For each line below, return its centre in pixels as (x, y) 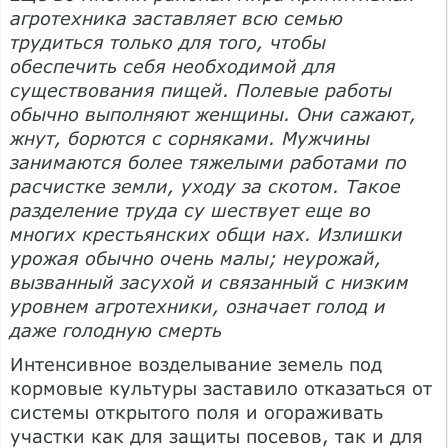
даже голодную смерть (116, 329)
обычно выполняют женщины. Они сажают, (213, 113)
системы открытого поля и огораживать (196, 411)
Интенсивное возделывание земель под (196, 363)
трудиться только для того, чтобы (168, 41)
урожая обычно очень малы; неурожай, (196, 257)
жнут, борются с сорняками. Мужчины (190, 137)
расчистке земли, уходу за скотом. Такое (205, 185)
